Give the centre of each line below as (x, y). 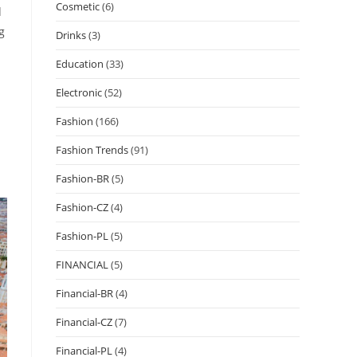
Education (80, 63)
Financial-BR (84, 293)
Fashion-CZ (82, 207)
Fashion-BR (82, 178)
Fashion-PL (82, 235)
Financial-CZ (84, 322)
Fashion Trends (92, 149)
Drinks (71, 35)
